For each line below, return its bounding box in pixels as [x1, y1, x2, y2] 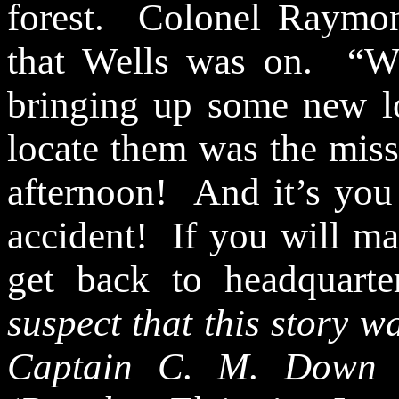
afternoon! [7, 171, 167, 214]
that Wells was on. [7, 40, 313, 83]
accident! [7, 215, 148, 257]
